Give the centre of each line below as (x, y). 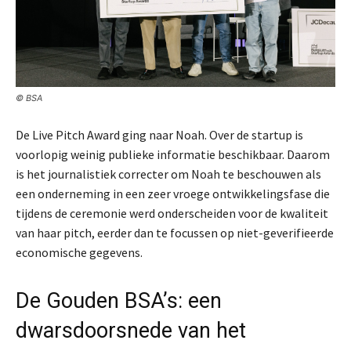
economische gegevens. (79, 253)
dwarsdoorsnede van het (131, 331)
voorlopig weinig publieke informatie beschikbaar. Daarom (173, 155)
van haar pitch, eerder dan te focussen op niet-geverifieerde (175, 233)
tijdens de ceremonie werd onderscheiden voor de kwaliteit (172, 213)
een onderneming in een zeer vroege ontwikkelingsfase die (173, 194)
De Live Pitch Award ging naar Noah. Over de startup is (159, 135)
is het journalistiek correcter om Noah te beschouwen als (168, 174)
